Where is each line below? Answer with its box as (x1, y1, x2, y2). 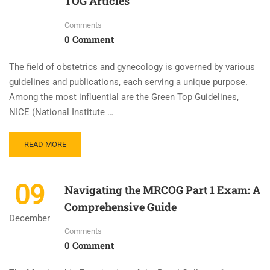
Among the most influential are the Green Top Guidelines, (9, 91, 239, 102)
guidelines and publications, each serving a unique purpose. (9, 76, 248, 87)
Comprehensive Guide (64, 199, 177, 214)
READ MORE (24, 139, 66, 149)
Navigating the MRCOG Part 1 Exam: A (64, 182, 260, 197)
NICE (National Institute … (9, 106, 113, 118)
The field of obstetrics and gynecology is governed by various (9, 61, 255, 72)
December (9, 212, 50, 224)
